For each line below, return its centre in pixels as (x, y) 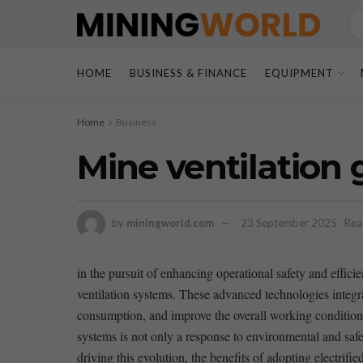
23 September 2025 (288, 222)
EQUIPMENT (299, 73)
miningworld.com (170, 222)
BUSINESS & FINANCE (188, 73)
